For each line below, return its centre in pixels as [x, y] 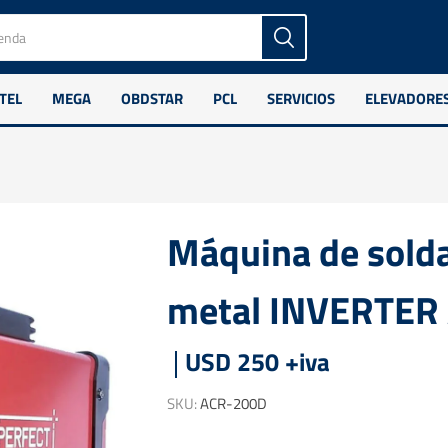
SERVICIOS [301, 98]
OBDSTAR [152, 98]
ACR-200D [233, 403]
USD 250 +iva [257, 362]
